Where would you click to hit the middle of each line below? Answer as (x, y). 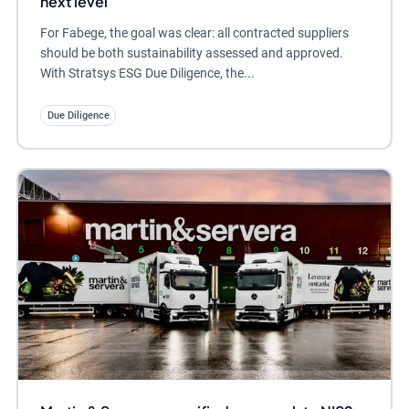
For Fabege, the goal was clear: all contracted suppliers (194, 33)
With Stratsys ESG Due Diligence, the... (147, 73)
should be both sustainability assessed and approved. (191, 53)
